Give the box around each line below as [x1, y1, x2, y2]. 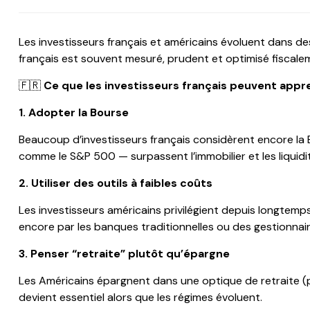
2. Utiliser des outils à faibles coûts [18, 176, 212, 191]
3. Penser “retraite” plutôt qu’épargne [18, 246, 230, 262]
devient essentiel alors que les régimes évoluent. [18, 290, 262, 305]
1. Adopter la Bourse [18, 105, 129, 120]
